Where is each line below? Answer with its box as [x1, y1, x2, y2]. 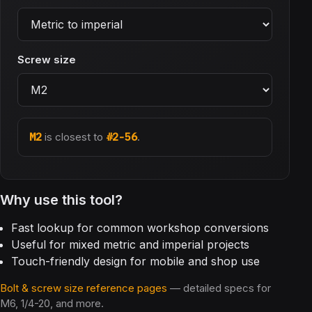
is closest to [42, 130, 106, 143]
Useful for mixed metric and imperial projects [11, 237, 249, 252]
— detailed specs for [167, 281, 271, 295]
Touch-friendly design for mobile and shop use [11, 254, 260, 269]
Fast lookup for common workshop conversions [11, 221, 269, 235]
